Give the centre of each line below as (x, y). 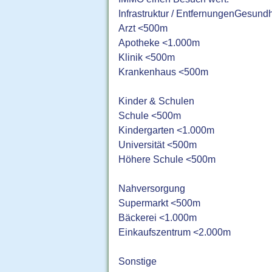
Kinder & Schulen (157, 101)
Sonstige (138, 261)
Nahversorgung (152, 189)
